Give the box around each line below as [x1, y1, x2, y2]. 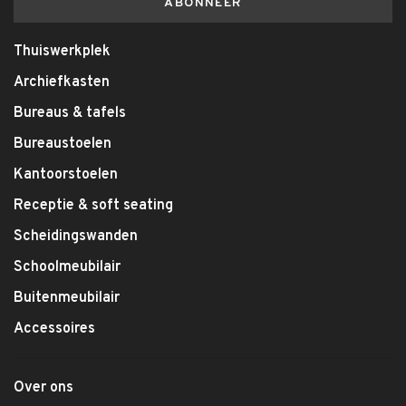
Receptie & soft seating [14, 197, 173, 215]
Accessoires [14, 320, 95, 338]
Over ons [14, 379, 73, 397]
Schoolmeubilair [14, 258, 121, 276]
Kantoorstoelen [14, 166, 118, 184]
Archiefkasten [14, 73, 110, 92]
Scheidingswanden [14, 227, 138, 246]
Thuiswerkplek [14, 43, 111, 61]
